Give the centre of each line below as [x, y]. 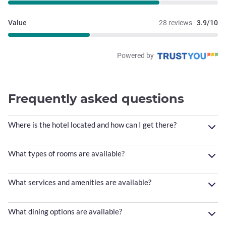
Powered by [136, 56]
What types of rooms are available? [66, 154]
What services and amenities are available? [80, 182]
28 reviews [176, 23]
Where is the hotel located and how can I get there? [92, 125]
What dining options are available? [65, 211]
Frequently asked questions [96, 99]
